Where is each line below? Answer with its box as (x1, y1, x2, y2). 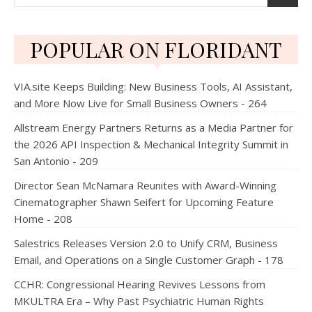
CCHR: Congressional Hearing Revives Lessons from (14, 277, 265, 291)
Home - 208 (14, 212, 72, 226)
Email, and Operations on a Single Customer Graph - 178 (14, 253, 283, 267)
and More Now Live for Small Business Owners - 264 (14, 96, 267, 110)
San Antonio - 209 (14, 154, 98, 168)
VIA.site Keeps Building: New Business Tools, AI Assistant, (14, 79, 292, 93)
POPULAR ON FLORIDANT (30, 36, 282, 63)
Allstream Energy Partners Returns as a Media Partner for (14, 120, 293, 134)
